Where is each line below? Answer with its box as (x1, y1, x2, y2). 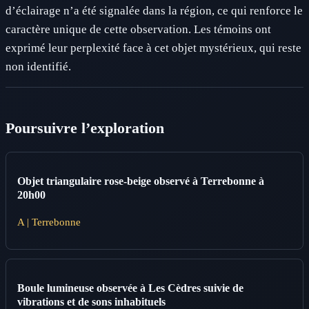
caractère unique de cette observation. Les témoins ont (6, 22, 271, 36)
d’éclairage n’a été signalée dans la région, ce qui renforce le (6, 3, 303, 17)
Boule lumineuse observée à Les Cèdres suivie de (17, 282, 243, 295)
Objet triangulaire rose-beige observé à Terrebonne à (17, 175, 264, 188)
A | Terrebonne (17, 215, 81, 228)
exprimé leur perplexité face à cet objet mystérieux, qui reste (6, 41, 301, 54)
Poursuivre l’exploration (6, 120, 164, 137)
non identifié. (6, 59, 71, 73)
